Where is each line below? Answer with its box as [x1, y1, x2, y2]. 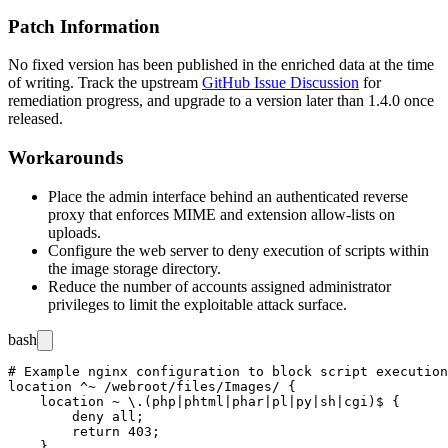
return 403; [8, 423, 160, 439]
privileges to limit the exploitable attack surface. [48, 295, 347, 313]
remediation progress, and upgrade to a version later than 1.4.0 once [8, 92, 434, 110]
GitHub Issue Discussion [202, 74, 359, 92]
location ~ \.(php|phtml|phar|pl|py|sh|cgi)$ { [8, 393, 400, 409]
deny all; [8, 408, 144, 424]
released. [8, 110, 63, 128]
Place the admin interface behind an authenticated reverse [48, 187, 408, 205]
